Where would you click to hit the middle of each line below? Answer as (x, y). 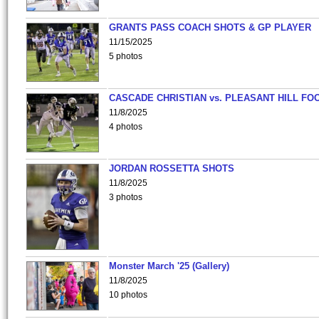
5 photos (126, 56)
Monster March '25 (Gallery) (169, 266)
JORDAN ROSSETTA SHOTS (172, 168)
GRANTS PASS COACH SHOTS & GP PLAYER (210, 27)
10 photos (128, 295)
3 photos (126, 197)
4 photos (126, 127)
